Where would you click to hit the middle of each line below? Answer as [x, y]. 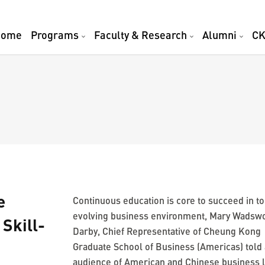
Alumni [219, 35]
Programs [55, 35]
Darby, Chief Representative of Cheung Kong [167, 231]
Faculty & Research [140, 35]
